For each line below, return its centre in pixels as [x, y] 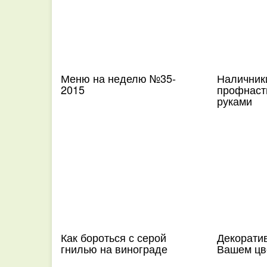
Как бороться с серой [114, 237]
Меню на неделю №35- [118, 78]
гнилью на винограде [114, 249]
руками [234, 101]
